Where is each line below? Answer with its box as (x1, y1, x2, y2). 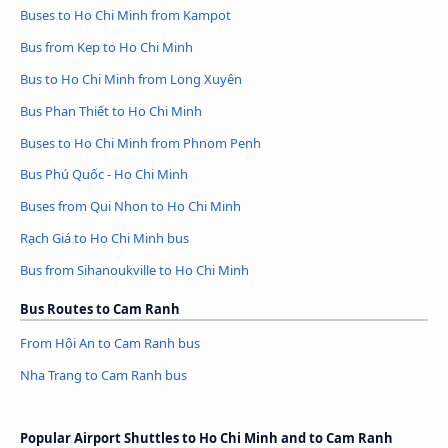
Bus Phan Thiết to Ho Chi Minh (20, 101, 202, 120)
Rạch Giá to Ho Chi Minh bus (20, 229, 189, 248)
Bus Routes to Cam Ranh (20, 300, 180, 319)
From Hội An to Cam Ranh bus (20, 334, 200, 353)
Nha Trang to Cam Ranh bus (20, 366, 187, 385)
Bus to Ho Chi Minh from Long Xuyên (20, 69, 242, 88)
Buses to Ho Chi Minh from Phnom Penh (20, 133, 261, 152)
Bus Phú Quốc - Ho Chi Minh (20, 165, 188, 184)
